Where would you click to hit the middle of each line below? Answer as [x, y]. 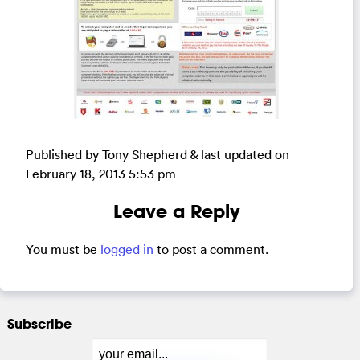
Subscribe [39, 323]
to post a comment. [211, 249]
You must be [63, 249]
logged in [127, 249]
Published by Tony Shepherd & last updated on [157, 154]
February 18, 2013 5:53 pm [101, 173]
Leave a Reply [176, 211]
